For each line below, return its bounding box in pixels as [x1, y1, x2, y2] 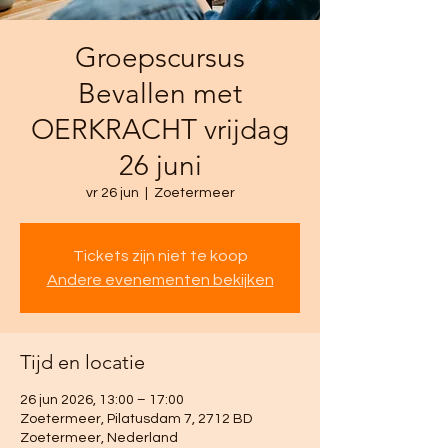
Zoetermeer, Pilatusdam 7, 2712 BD [20, 411, 252, 426]
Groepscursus [75, 40, 245, 74]
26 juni [118, 148, 202, 182]
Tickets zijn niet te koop [72, 247, 248, 264]
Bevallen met [78, 76, 242, 110]
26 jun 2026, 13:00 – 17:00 [20, 392, 184, 407]
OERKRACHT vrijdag [31, 112, 289, 146]
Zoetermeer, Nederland [20, 430, 178, 445]
